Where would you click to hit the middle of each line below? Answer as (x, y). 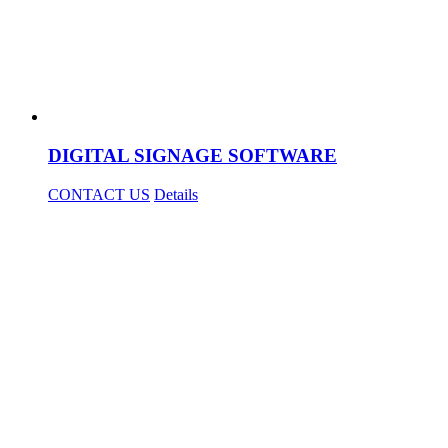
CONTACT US (99, 194)
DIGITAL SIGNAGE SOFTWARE (192, 156)
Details (176, 194)
